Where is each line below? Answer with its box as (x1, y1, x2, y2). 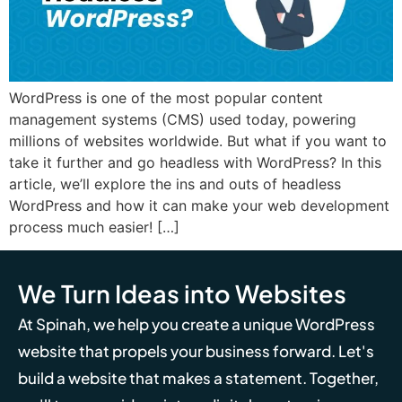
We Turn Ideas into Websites (18, 278, 346, 310)
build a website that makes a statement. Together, (18, 368, 379, 389)
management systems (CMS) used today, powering (9, 110, 356, 129)
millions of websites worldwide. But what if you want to (9, 132, 387, 151)
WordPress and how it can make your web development (9, 197, 389, 215)
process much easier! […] (9, 218, 179, 237)
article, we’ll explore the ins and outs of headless (9, 175, 341, 194)
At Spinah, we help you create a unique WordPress (18, 314, 375, 335)
